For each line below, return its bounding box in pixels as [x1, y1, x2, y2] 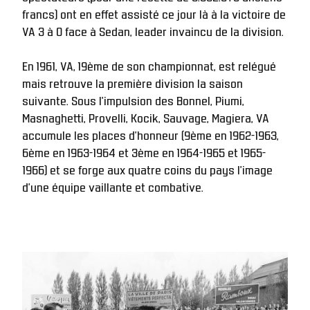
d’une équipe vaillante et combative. [22, 178, 206, 194]
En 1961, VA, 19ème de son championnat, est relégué [22, 57, 276, 73]
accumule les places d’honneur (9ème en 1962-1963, [22, 126, 279, 142]
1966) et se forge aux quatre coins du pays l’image [22, 161, 273, 176]
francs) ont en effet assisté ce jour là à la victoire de [22, 5, 286, 21]
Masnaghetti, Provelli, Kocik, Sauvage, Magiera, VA [22, 109, 269, 125]
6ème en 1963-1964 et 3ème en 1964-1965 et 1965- [22, 143, 266, 159]
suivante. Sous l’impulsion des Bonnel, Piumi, [22, 91, 244, 107]
